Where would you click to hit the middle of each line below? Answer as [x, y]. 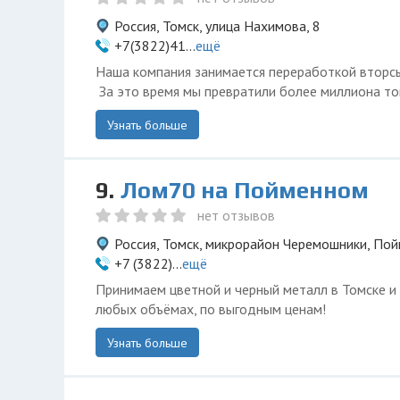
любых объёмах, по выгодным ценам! [211, 309]
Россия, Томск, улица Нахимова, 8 [217, 26]
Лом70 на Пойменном [244, 190]
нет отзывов [236, 215]
